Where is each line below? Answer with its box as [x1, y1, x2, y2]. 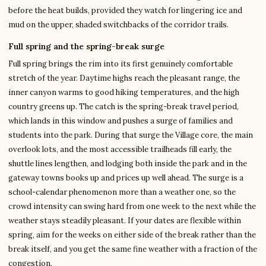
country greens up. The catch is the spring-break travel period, [8, 102, 239, 112]
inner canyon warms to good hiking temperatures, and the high [8, 87, 239, 98]
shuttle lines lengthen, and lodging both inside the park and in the [8, 159, 247, 169]
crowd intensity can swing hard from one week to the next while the [8, 201, 256, 212]
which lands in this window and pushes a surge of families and [8, 116, 233, 126]
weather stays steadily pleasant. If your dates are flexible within [8, 216, 241, 226]
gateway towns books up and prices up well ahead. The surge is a [8, 173, 243, 183]
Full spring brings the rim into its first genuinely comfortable [8, 59, 233, 69]
